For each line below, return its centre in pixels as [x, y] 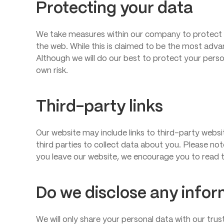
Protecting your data [114, 8]
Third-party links [99, 107]
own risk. [52, 71]
